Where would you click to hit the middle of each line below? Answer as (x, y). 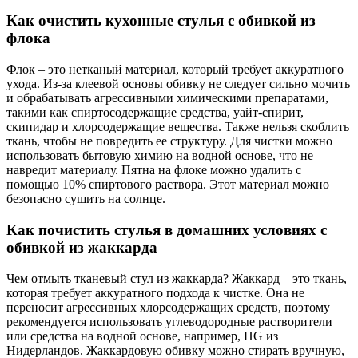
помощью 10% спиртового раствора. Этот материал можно (168, 185)
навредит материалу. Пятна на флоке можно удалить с (154, 170)
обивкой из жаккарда (82, 247)
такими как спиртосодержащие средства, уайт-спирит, (155, 113)
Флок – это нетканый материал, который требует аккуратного (175, 70)
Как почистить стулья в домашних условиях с (167, 229)
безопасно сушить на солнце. (86, 199)
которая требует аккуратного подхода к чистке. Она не (155, 292)
